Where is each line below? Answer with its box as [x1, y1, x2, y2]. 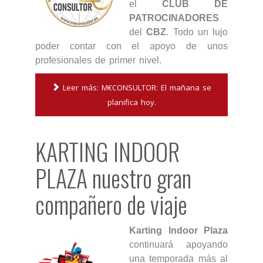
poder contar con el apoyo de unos [35, 41, 228, 51]
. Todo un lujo [166, 27, 228, 37]
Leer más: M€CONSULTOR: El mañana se [59, 82, 211, 93]
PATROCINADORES [129, 13, 219, 23]
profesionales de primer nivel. [35, 55, 165, 65]
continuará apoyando [129, 239, 228, 249]
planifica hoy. [107, 96, 156, 107]
